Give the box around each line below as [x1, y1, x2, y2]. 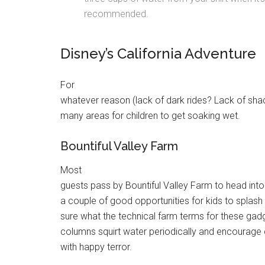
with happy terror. [60, 241, 132, 253]
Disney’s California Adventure [60, 45, 256, 62]
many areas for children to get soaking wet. [60, 110, 240, 121]
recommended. [84, 8, 148, 20]
